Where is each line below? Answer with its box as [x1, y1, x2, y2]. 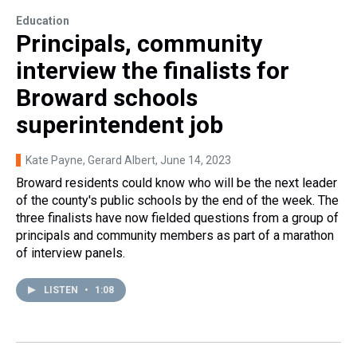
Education [16, 14, 69, 27]
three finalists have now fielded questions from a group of [16, 210, 339, 226]
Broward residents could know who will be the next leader [16, 175, 337, 190]
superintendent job [16, 110, 223, 139]
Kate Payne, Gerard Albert [25, 153, 155, 167]
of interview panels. [16, 245, 125, 261]
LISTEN [44, 284, 80, 296]
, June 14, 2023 [155, 153, 231, 167]
